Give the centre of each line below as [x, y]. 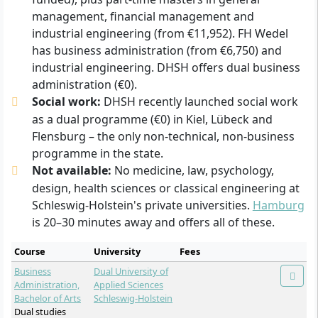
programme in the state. [97, 153]
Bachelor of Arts [48, 298]
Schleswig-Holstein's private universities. [142, 205]
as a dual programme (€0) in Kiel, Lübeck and [152, 119]
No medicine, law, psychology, [192, 170]
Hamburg [278, 205]
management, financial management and [143, 16]
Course [30, 251]
